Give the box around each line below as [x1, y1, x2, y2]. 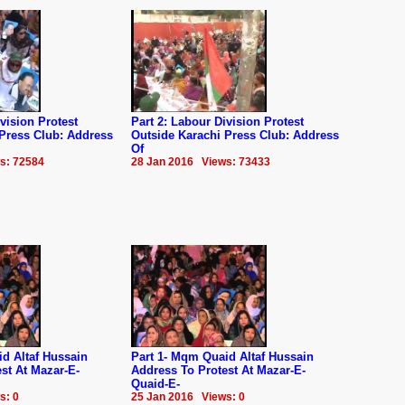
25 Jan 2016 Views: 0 [131, 390, 245, 403]
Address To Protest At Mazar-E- [131, 363, 306, 377]
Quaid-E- [131, 376, 180, 391]
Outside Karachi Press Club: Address [131, 127, 339, 142]
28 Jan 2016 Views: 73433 [131, 155, 270, 168]
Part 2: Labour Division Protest [131, 114, 304, 128]
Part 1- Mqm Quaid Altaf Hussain [131, 349, 314, 363]
